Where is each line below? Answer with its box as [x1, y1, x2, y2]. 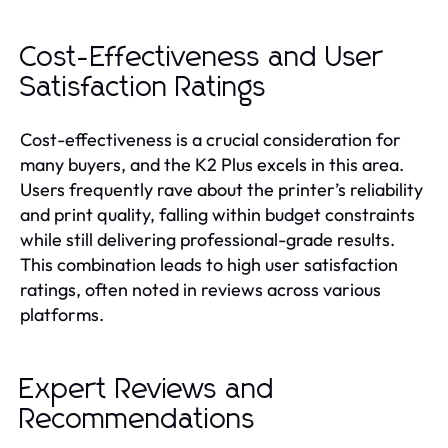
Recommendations [20, 405, 256, 434]
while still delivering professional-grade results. [20, 227, 395, 251]
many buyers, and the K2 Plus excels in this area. [20, 152, 404, 176]
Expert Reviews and [20, 375, 275, 404]
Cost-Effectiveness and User [20, 43, 383, 72]
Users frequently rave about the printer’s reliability [20, 177, 423, 201]
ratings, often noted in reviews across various [20, 277, 381, 301]
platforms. [20, 302, 104, 326]
